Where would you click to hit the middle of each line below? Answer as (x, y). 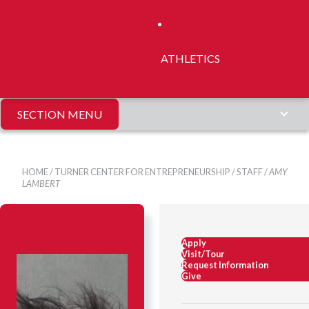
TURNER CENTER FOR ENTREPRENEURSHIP (142, 172)
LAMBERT (41, 184)
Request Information (225, 265)
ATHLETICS (191, 58)
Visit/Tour (203, 254)
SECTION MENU (60, 114)
